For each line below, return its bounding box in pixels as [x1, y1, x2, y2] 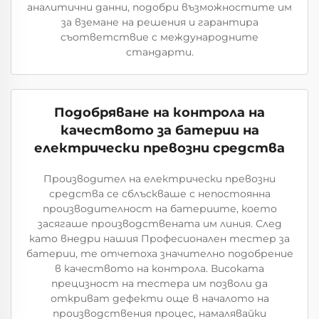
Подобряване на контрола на [54, 104, 265, 120]
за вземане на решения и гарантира [61, 15, 258, 28]
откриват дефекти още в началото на [50, 291, 269, 305]
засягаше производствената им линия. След [37, 216, 282, 230]
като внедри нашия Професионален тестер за [29, 231, 290, 245]
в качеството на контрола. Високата [55, 261, 264, 275]
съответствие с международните [61, 30, 258, 43]
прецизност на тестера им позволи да [51, 276, 268, 290]
